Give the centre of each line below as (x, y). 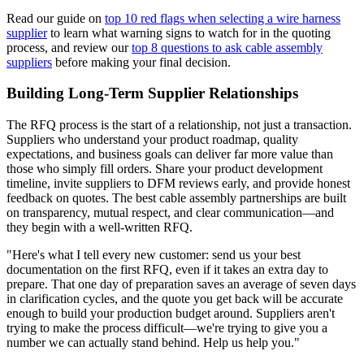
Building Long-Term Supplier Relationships (152, 93)
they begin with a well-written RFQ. (100, 227)
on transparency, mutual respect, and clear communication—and (170, 212)
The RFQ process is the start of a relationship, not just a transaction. (179, 124)
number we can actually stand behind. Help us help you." (153, 342)
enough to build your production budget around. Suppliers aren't (171, 313)
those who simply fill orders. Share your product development (165, 168)
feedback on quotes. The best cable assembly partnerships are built (176, 197)
